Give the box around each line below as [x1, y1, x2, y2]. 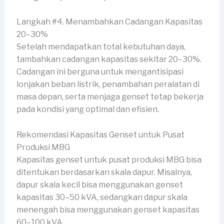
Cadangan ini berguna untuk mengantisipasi [16, 67, 183, 77]
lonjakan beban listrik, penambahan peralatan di [16, 79, 199, 89]
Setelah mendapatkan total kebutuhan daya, [16, 42, 185, 52]
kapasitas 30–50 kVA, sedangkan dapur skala [16, 192, 187, 202]
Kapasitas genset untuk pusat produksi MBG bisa [16, 154, 201, 164]
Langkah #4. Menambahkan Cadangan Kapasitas [16, 17, 202, 27]
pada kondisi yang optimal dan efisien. [16, 104, 159, 114]
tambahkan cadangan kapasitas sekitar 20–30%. [16, 54, 201, 64]
